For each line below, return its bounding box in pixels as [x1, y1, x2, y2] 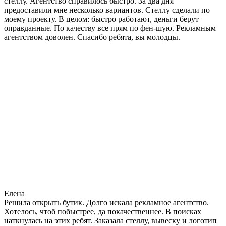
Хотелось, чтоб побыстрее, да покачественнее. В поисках [4, 207, 201, 216]
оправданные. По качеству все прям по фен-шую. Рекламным [4, 23, 216, 32]
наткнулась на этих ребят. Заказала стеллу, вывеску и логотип [4, 216, 217, 225]
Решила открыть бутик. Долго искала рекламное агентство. [4, 198, 209, 207]
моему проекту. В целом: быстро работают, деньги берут [4, 14, 199, 23]
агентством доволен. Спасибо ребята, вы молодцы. [4, 32, 180, 41]
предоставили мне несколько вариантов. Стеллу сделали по [4, 5, 210, 14]
